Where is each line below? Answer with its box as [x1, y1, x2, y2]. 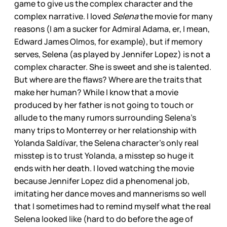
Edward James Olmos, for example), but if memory [14, 35, 203, 47]
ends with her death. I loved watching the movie [14, 162, 194, 174]
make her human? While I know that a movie [14, 86, 178, 98]
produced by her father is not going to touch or [14, 99, 194, 110]
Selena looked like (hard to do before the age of [14, 213, 193, 224]
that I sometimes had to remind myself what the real [14, 200, 211, 212]
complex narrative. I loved [14, 10, 111, 22]
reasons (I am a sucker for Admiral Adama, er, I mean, [14, 23, 210, 34]
